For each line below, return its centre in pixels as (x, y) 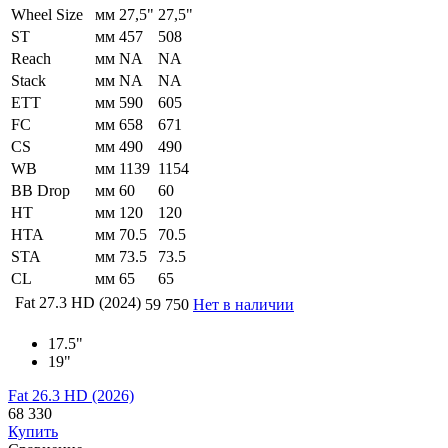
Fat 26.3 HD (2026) (71, 396)
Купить (33, 432)
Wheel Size (47, 15)
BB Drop (40, 191)
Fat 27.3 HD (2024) (78, 303)
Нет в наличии (243, 305)
